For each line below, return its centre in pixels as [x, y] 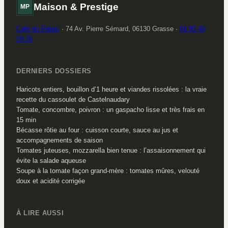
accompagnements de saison [60, 140]
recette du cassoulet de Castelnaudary [73, 99]
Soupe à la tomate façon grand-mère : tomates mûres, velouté [108, 171]
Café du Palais [38, 28]
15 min [26, 120]
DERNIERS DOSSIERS [54, 71]
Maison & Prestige [76, 7]
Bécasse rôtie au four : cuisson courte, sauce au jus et [97, 130]
